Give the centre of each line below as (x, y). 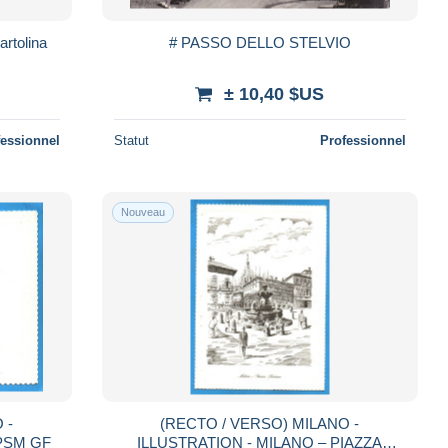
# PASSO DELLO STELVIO (259, 42)
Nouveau (142, 211)
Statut (131, 140)
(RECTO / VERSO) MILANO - (260, 423)
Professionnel (362, 140)
